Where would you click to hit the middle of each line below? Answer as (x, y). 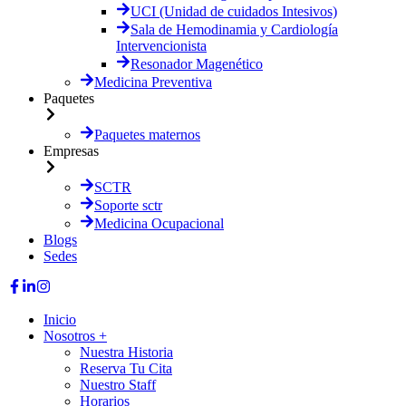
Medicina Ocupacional (159, 223)
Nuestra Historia (126, 352)
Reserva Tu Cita (126, 368)
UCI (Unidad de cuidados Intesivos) (234, 11)
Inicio (60, 319)
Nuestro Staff (118, 385)
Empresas (71, 151)
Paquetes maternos (147, 135)
